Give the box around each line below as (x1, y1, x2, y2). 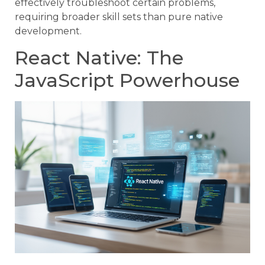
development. (15, 25, 82, 37)
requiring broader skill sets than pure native (15, 11, 223, 22)
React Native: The (15, 46, 183, 70)
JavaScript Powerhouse (15, 69, 240, 92)
